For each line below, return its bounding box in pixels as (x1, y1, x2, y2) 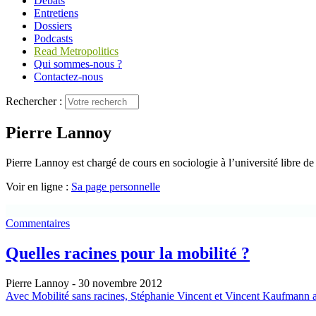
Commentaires (6, 217, 70, 229)
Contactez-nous (34, 71, 103, 83)
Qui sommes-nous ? (34, 58, 122, 70)
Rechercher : (6, 95, 62, 107)
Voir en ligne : (6, 180, 71, 193)
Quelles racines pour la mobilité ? (6, 243, 250, 262)
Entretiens (34, 7, 78, 19)
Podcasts (34, 32, 73, 44)
